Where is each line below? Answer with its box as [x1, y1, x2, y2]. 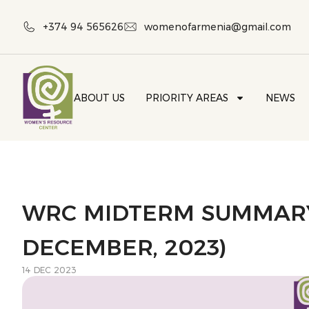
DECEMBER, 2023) [22, 234, 226, 261]
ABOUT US [74, 91, 126, 104]
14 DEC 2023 [22, 265, 77, 276]
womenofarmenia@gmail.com [144, 21, 291, 33]
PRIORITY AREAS [146, 91, 229, 104]
